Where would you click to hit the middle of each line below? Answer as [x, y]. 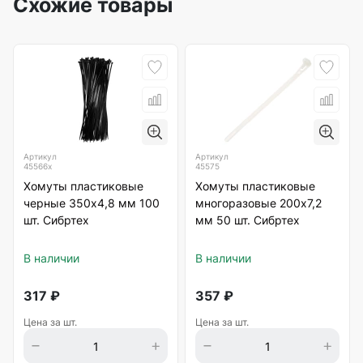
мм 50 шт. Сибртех [248, 220]
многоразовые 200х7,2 [258, 203]
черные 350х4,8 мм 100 [92, 203]
